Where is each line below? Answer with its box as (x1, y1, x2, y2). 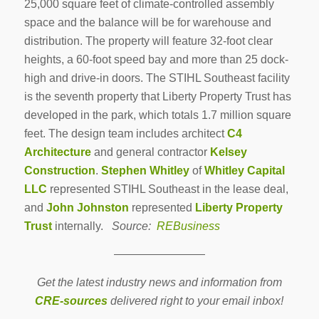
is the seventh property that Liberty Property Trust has (23, 90, 291, 103)
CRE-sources (35, 294, 108, 307)
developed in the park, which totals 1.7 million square (23, 108, 291, 121)
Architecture (23, 145, 91, 158)
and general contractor (90, 145, 210, 158)
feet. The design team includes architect (23, 127, 227, 140)
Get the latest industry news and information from (36, 276, 282, 288)
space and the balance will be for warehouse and (23, 16, 271, 28)
